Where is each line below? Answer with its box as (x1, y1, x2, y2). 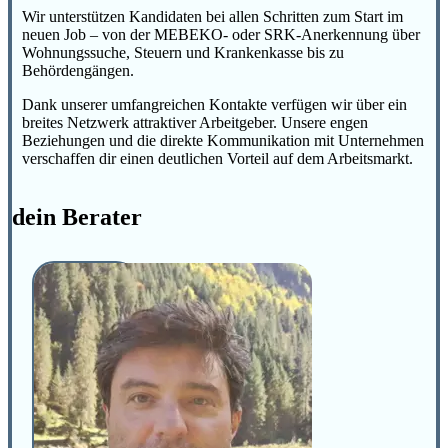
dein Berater (12, 203, 142, 230)
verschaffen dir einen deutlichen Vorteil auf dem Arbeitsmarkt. (22, 149, 413, 167)
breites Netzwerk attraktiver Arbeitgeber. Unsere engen (22, 113, 368, 131)
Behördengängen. (22, 61, 134, 79)
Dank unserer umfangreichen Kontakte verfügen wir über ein (22, 95, 407, 113)
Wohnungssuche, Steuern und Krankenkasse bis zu (22, 43, 344, 61)
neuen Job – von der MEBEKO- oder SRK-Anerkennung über (22, 25, 420, 43)
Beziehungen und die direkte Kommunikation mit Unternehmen (22, 131, 424, 149)
